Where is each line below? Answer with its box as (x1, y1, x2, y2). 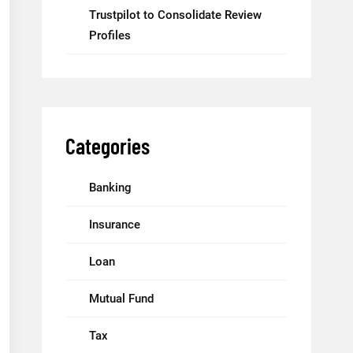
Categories (65, 132, 150, 159)
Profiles (89, 28, 131, 43)
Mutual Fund (89, 292, 154, 306)
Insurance (89, 217, 140, 232)
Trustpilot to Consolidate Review (89, 8, 262, 22)
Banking (89, 180, 132, 195)
